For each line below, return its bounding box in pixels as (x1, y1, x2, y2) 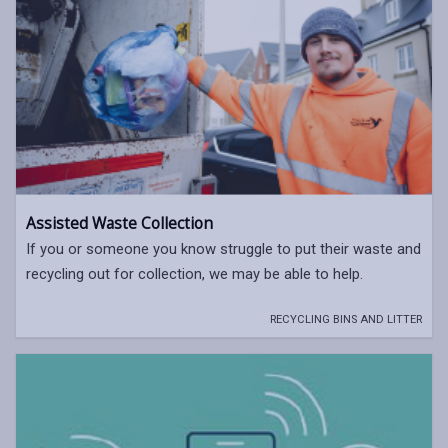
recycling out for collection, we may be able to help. (26, 264, 363, 283)
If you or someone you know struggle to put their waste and (26, 239, 421, 258)
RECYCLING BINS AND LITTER (270, 312, 422, 326)
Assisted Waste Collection (26, 212, 213, 234)
